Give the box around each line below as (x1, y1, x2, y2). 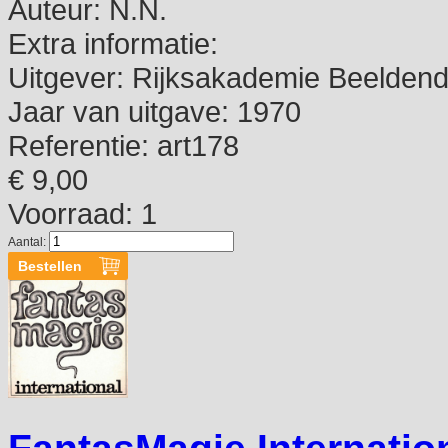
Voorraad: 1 (8, 197, 157, 231)
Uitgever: (8, 61, 124, 95)
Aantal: (8, 235, 49, 250)
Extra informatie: (8, 27, 218, 61)
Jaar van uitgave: (8, 95, 229, 129)
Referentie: (8, 129, 149, 163)
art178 (149, 129, 239, 163)
